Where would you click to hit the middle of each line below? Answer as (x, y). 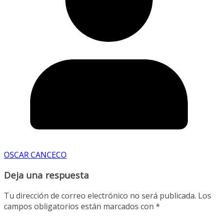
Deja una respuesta (46, 175)
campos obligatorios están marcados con (80, 206)
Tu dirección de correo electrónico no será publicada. (100, 196)
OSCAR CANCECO (35, 154)
